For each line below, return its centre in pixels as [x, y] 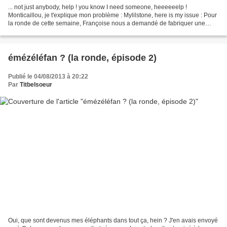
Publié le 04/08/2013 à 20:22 [48, 77]
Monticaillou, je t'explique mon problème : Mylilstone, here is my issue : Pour [112, 15]
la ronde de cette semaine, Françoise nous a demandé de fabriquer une [107, 24]
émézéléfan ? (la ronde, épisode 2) [82, 58]
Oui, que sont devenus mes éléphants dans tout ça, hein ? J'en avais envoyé [113, 220]
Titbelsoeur [36, 85]
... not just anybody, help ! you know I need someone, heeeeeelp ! [98, 7]
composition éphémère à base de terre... [64, 32]
